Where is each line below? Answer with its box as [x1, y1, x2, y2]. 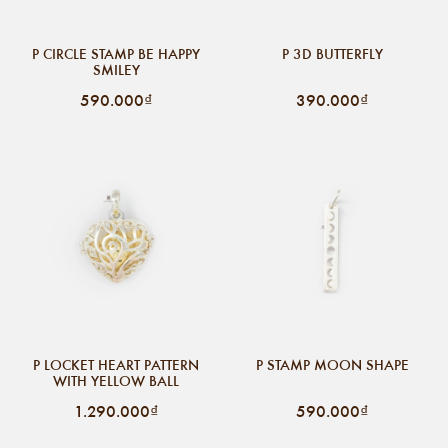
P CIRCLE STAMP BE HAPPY [32, 43, 200, 64]
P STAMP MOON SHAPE [255, 354, 409, 375]
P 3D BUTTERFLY [281, 43, 383, 64]
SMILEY [92, 59, 140, 80]
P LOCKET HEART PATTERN [33, 354, 199, 375]
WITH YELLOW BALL [53, 370, 179, 391]
